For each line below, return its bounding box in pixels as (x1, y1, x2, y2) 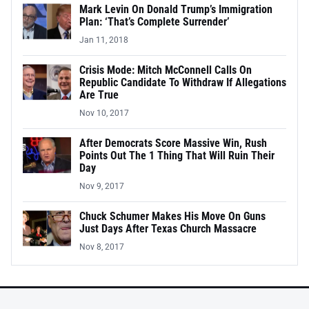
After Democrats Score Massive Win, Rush (79, 137, 267, 150)
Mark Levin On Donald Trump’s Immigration (79, 3, 272, 16)
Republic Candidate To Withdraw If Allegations (79, 77, 286, 89)
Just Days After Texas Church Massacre (79, 223, 257, 235)
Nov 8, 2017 (79, 242, 124, 252)
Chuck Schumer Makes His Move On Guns (79, 210, 266, 223)
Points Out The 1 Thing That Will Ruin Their (79, 150, 275, 162)
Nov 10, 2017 (79, 108, 129, 118)
